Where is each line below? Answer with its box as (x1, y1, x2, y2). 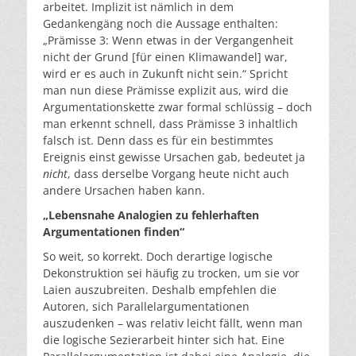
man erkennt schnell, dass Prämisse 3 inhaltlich (43, 115, 298, 131)
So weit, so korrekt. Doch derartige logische (43, 248, 273, 264)
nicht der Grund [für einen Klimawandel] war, (43, 48, 288, 64)
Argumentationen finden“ (43, 223, 184, 239)
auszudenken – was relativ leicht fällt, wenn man (43, 315, 303, 331)
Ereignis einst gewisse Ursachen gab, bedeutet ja (43, 149, 305, 164)
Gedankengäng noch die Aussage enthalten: (43, 15, 278, 31)
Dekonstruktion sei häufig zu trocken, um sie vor (43, 265, 300, 281)
